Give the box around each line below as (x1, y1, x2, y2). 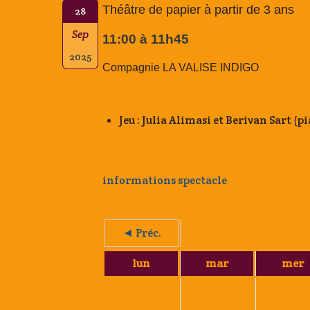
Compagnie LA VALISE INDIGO (102, 62, 259, 74)
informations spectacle (102, 172, 227, 188)
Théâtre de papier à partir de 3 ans (102, 3, 294, 17)
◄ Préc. (122, 225, 161, 240)
